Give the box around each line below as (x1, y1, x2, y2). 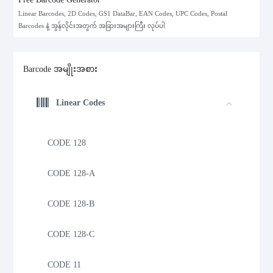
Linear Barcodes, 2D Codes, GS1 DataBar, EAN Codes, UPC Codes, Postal (18, 10, 228, 18)
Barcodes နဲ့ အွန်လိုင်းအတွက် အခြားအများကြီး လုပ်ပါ (18, 23, 166, 30)
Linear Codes (56, 97, 105, 107)
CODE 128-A (48, 168, 96, 178)
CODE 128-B (48, 199, 95, 208)
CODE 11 (48, 260, 82, 269)
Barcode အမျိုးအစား (23, 65, 98, 74)
